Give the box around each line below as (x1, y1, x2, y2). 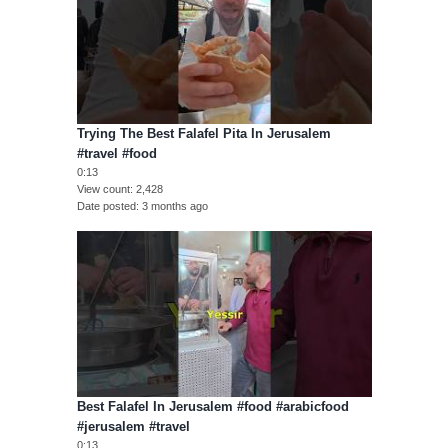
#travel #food (76, 146, 157, 162)
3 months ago (141, 200, 208, 213)
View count (76, 183, 130, 196)
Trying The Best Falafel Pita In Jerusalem (76, 126, 331, 142)
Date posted (76, 200, 136, 213)
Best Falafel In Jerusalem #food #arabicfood (76, 399, 349, 415)
